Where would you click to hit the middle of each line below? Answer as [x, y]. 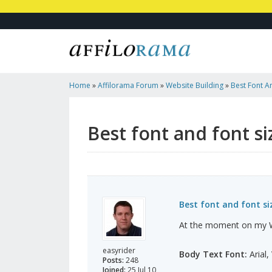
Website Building [195, 86]
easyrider [119, 251]
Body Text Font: [213, 254]
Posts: [113, 260]
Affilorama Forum [128, 86]
